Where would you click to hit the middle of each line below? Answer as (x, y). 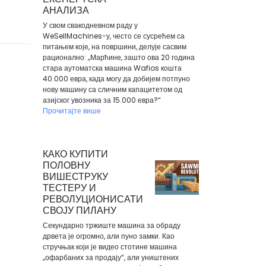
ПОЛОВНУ (66, 165)
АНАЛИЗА (66, 10)
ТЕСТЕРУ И (69, 188)
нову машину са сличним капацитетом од (112, 89)
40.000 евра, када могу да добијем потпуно (116, 78)
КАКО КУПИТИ (75, 154)
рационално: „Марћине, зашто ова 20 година (118, 57)
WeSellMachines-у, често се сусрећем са (113, 36)
